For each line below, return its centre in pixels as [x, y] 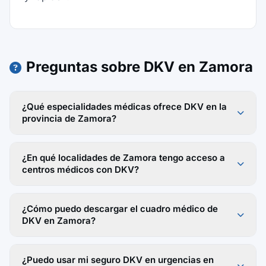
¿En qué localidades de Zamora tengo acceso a [123, 158]
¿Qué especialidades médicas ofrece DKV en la [124, 107]
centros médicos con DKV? [80, 170]
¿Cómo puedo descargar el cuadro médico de [120, 209]
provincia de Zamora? [69, 118]
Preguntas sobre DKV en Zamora [140, 67]
